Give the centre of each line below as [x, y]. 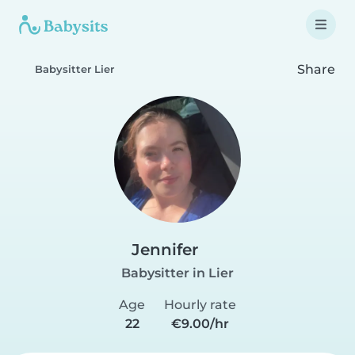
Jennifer [164, 250]
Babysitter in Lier [177, 273]
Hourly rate [200, 305]
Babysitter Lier [74, 69]
